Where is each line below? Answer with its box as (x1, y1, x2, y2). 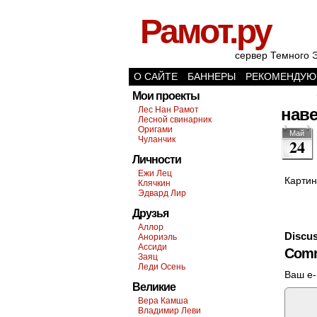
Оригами (138, 125, 173, 134)
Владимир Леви (138, 306, 201, 316)
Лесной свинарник (138, 115, 212, 125)
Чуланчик (138, 134, 175, 144)
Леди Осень (138, 262, 185, 272)
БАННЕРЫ (188, 71, 236, 82)
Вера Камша (138, 296, 188, 306)
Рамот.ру (140, 13, 271, 50)
